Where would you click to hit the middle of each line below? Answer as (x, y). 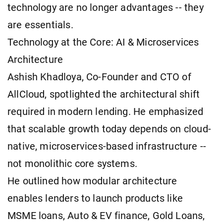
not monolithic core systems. (73, 164)
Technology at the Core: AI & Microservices (103, 42)
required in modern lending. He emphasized (106, 111)
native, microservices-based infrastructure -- (107, 146)
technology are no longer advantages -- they (106, 7)
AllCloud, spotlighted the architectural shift (104, 94)
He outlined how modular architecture (92, 181)
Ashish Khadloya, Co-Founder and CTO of (99, 77)
